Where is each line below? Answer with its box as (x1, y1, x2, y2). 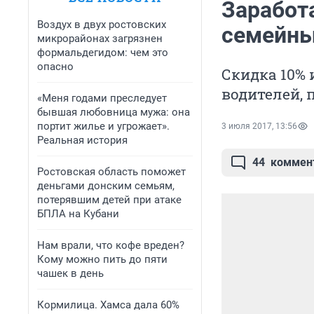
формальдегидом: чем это (37, 46, 168, 59)
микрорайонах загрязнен (37, 32, 163, 45)
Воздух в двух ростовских (37, 18, 166, 31)
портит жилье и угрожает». (37, 120, 170, 132)
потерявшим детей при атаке (37, 193, 182, 206)
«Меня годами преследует (37, 92, 167, 104)
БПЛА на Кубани (37, 207, 119, 220)
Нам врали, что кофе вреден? (37, 239, 184, 252)
